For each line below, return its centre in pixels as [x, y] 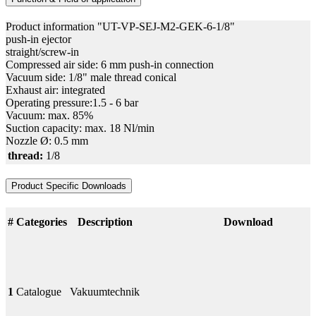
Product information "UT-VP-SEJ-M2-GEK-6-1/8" [120, 26]
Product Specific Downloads [69, 186]
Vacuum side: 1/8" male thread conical [91, 77]
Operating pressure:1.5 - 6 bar [72, 102]
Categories [42, 221]
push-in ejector [38, 39]
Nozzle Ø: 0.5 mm [47, 140]
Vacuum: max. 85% [49, 115]
